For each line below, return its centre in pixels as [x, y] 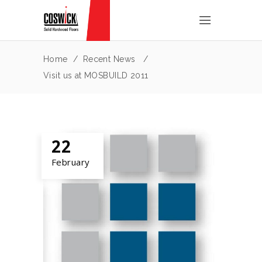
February [71, 162]
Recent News [109, 59]
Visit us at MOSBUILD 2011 [96, 75]
